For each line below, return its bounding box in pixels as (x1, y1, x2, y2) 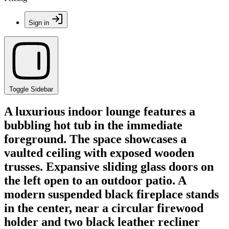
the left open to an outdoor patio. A (4, 173, 186, 187)
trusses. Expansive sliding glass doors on (4, 159, 214, 173)
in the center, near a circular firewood (4, 201, 203, 215)
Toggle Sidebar (9, 85, 53, 93)
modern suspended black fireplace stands (4, 187, 219, 201)
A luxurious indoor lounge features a (4, 104, 195, 118)
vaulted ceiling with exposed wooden (4, 146, 194, 159)
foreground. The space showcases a (4, 132, 187, 146)
